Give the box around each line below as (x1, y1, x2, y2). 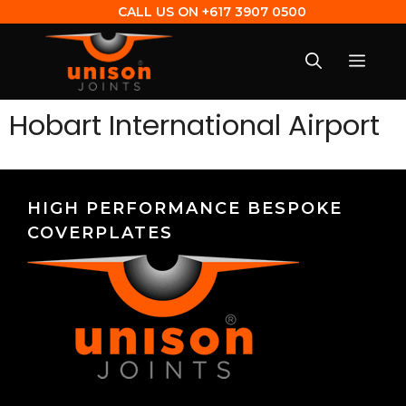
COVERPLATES (27, 222, 173, 243)
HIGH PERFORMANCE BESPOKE (27, 198, 343, 218)
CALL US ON (118, 4, 198, 20)
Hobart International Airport (9, 104, 380, 145)
